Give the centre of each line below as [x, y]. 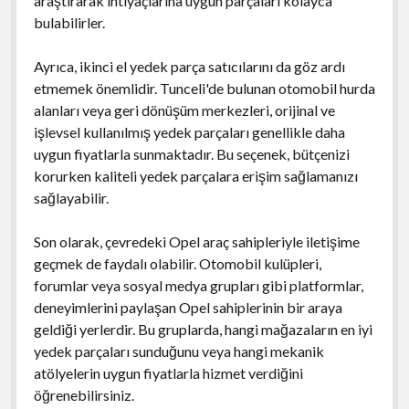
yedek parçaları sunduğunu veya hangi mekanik [178, 351]
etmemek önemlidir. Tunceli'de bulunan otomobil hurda [204, 88]
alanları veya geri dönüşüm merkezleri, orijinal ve [184, 110]
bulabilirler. [69, 22]
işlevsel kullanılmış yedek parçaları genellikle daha [189, 131]
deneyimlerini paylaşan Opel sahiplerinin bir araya [188, 307]
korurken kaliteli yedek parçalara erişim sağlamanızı [195, 175]
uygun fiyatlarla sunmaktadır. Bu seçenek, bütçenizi [191, 153]
